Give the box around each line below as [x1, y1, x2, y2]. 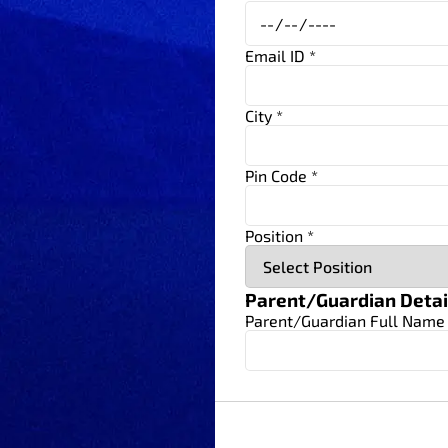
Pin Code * [245, 166, 319, 186]
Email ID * [245, 46, 317, 66]
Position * [245, 226, 315, 246]
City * [245, 106, 284, 126]
